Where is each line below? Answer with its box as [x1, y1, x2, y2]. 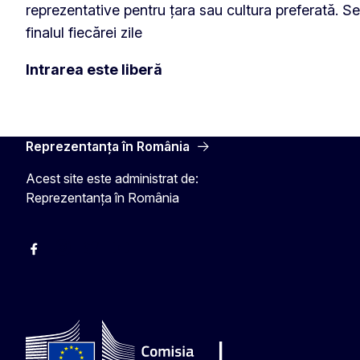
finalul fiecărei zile [26, 23, 142, 41]
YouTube [112, 247, 164, 264]
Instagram [54, 247, 112, 264]
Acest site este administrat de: [26, 170, 198, 186]
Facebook [25, 247, 84, 264]
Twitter [83, 247, 123, 264]
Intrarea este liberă [26, 60, 162, 78]
